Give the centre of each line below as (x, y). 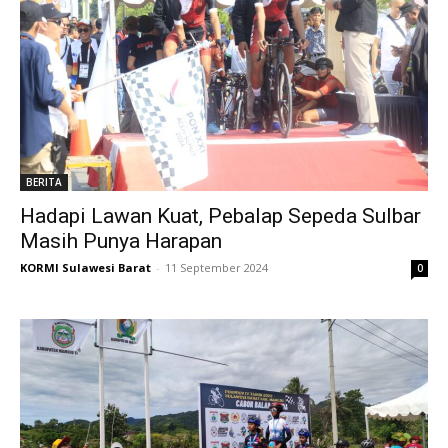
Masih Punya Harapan (121, 241)
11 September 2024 (216, 268)
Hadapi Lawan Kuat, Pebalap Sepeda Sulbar (220, 216)
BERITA (44, 182)
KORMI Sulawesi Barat (85, 268)
